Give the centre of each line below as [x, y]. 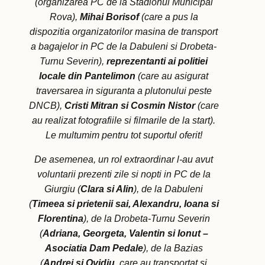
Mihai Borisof [109, 17]
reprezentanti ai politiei [157, 62]
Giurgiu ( [62, 189]
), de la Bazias [173, 248]
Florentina [60, 219]
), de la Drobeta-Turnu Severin [146, 219]
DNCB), [46, 106]
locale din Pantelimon [87, 76]
